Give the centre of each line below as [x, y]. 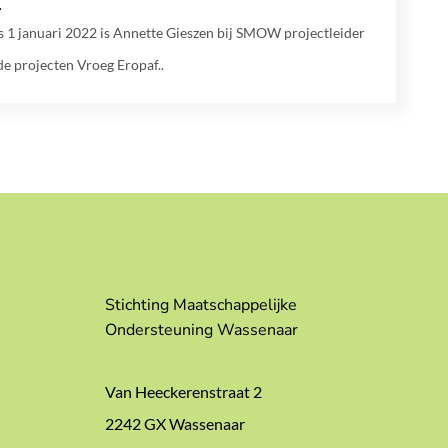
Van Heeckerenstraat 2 [184, 391]
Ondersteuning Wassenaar [202, 329]
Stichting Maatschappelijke [201, 304]
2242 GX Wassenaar [175, 423]
